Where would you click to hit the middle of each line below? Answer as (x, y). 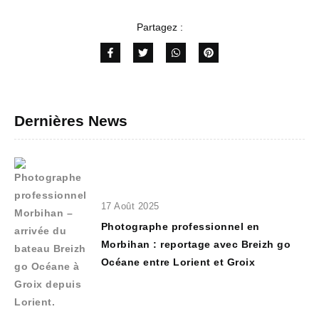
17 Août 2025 (130, 206)
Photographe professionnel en (180, 226)
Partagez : (159, 27)
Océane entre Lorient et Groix (178, 262)
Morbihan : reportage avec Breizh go (195, 244)
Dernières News (71, 121)
